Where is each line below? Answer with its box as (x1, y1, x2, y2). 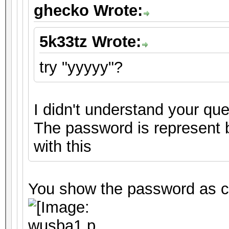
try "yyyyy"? (39, 58, 123, 76)
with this (34, 138, 91, 155)
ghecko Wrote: (34, 2, 143, 19)
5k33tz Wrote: (39, 33, 141, 51)
